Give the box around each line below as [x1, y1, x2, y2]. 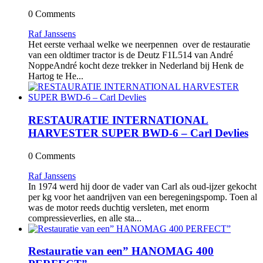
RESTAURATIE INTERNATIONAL [28, 113, 208, 126]
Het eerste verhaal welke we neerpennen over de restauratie [28, 39, 250, 50]
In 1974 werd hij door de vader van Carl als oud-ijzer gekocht [28, 181, 257, 191]
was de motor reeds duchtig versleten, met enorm [28, 202, 209, 213]
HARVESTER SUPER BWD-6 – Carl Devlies [28, 126, 248, 139]
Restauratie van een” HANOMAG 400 [28, 245, 214, 258]
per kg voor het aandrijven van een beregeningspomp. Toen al [28, 191, 257, 202]
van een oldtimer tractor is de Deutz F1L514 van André [28, 50, 233, 60]
